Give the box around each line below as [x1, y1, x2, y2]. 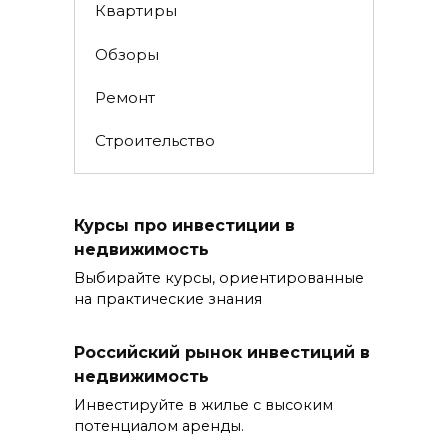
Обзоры [94, 44, 159, 64]
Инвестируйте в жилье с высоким [74, 395, 333, 414]
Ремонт [94, 87, 155, 107]
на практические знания [74, 290, 262, 309]
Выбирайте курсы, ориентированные [74, 269, 364, 288]
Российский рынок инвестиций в [74, 342, 370, 362]
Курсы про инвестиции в [74, 215, 295, 235]
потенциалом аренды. [74, 416, 244, 435]
